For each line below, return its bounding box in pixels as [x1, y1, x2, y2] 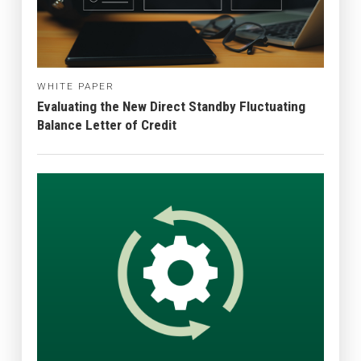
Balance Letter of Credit [36, 117, 176, 134]
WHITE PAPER [36, 81, 114, 93]
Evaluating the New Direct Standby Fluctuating [36, 98, 305, 115]
